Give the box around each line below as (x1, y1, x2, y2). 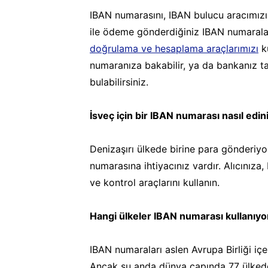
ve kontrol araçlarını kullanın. (90, 176, 220, 188)
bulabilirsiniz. (90, 75, 148, 88)
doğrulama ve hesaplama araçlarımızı (90, 42, 258, 54)
